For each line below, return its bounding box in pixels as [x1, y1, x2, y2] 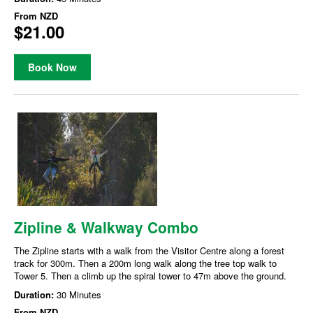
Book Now [28, 60, 77, 75]
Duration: [14, 287, 57, 301]
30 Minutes [57, 287, 101, 301]
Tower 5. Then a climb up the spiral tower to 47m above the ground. [14, 268, 286, 282]
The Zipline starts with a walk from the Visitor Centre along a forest [14, 243, 284, 257]
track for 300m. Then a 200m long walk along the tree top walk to [14, 256, 277, 270]
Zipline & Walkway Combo [14, 216, 198, 238]
